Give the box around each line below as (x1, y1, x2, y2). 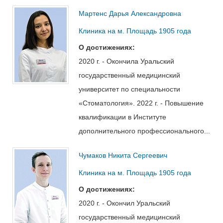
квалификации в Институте (79, 112, 166, 121)
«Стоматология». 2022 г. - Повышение (79, 99, 204, 107)
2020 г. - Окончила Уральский (79, 57, 174, 65)
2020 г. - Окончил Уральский (79, 199, 170, 207)
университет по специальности (79, 85, 180, 93)
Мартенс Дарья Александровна (79, 9, 181, 17)
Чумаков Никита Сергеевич (79, 151, 167, 159)
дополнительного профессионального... (79, 126, 210, 135)
